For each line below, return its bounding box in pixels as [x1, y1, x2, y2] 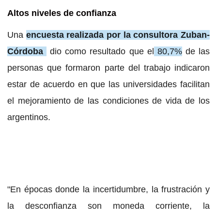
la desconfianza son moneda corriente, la [7, 201, 210, 211]
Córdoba [7, 46, 43, 56]
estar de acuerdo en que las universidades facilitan [7, 79, 210, 89]
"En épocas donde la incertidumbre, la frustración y [7, 184, 210, 194]
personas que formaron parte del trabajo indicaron [7, 62, 210, 73]
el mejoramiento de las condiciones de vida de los [7, 95, 210, 106]
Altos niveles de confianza [7, 8, 119, 18]
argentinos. [7, 112, 53, 122]
